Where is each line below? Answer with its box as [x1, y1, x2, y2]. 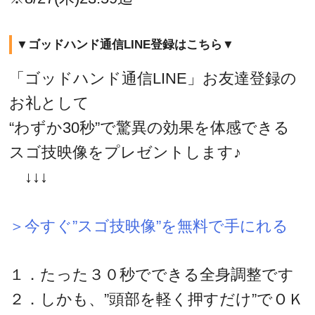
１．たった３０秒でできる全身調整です [9, 266, 295, 284]
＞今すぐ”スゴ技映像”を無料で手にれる [9, 217, 289, 236]
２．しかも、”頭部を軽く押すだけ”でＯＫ [9, 290, 304, 309]
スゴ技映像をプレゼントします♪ [9, 143, 242, 162]
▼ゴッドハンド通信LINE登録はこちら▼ [15, 37, 234, 51]
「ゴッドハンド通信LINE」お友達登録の [9, 70, 297, 88]
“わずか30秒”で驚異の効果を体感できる [9, 119, 290, 137]
